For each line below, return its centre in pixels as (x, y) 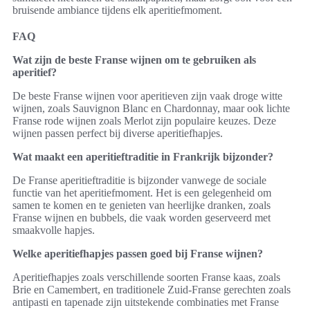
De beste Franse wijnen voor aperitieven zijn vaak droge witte (147, 95)
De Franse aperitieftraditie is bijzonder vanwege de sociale (139, 180)
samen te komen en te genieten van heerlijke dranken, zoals (142, 205)
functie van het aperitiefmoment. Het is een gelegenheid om (142, 192)
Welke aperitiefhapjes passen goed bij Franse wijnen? (138, 253)
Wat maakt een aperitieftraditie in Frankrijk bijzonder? (143, 156)
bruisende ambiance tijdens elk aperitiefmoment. (117, 10)
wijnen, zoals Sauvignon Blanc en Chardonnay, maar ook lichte (151, 108)
